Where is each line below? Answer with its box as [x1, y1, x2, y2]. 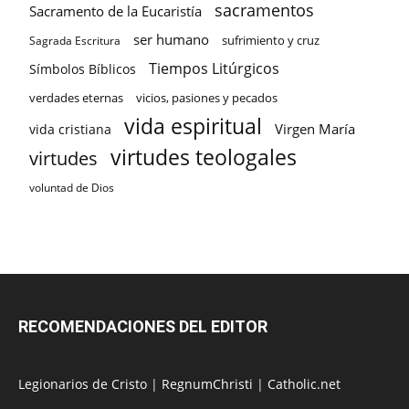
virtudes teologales [110, 143, 297, 172]
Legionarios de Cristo [18, 375, 151, 393]
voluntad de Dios [29, 180, 114, 195]
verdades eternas [29, 89, 123, 106]
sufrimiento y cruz [222, 32, 320, 48]
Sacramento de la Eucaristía [29, 2, 202, 20]
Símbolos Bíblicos [29, 60, 136, 78]
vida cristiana [29, 121, 111, 138]
